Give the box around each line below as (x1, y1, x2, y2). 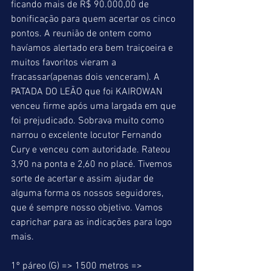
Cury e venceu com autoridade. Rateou (11, 144, 173, 156)
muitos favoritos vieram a (11, 57, 119, 69)
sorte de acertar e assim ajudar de (11, 173, 156, 185)
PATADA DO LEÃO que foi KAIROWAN (11, 86, 165, 98)
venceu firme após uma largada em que (11, 100, 178, 113)
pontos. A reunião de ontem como (11, 28, 154, 40)
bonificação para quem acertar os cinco (11, 13, 178, 25)
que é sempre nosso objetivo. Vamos (11, 202, 165, 214)
